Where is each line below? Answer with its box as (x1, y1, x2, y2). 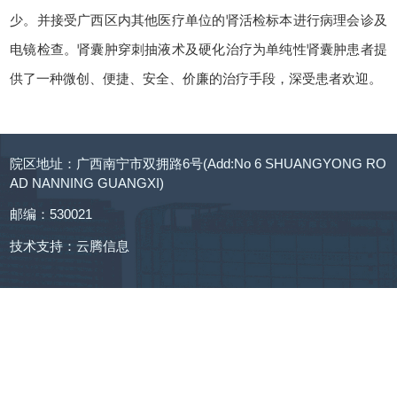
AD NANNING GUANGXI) (10, 175, 165, 191)
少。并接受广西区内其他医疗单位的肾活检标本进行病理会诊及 (10, 13, 387, 28)
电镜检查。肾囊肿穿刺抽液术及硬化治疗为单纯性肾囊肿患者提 (10, 43, 387, 58)
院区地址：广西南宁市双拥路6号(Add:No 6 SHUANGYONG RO (10, 156, 387, 171)
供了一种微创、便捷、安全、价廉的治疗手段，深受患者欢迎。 (10, 72, 383, 87)
